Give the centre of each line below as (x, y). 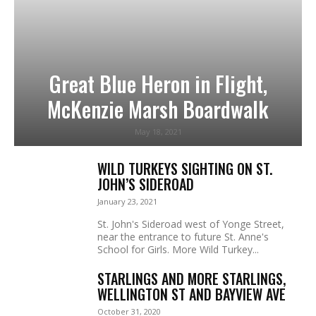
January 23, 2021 (127, 202)
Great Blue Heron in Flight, (158, 84)
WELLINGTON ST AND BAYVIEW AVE (192, 294)
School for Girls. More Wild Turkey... (178, 250)
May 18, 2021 (158, 132)
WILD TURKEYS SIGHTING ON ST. (185, 169)
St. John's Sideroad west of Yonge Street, (191, 224)
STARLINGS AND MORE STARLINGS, (192, 279)
